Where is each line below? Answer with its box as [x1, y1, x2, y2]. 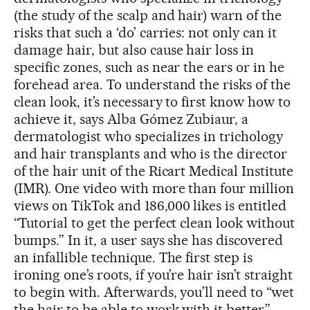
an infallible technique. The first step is [14, 249, 253, 266]
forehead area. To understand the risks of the [14, 76, 291, 93]
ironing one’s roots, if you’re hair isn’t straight [14, 266, 293, 284]
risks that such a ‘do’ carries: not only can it [14, 24, 277, 42]
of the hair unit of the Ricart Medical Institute [14, 163, 294, 180]
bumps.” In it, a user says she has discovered [14, 232, 284, 249]
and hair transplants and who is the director [14, 145, 288, 163]
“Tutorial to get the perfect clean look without [14, 215, 295, 232]
